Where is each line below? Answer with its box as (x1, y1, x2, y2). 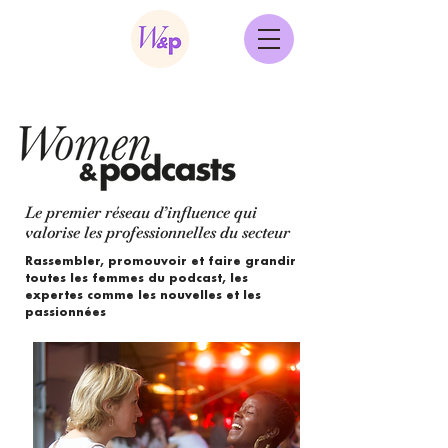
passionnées (25, 307, 106, 319)
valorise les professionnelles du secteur (25, 222, 290, 243)
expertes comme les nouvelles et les (25, 290, 261, 302)
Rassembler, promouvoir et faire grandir (25, 256, 296, 268)
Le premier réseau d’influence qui (25, 202, 257, 223)
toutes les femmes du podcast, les (25, 273, 248, 285)
